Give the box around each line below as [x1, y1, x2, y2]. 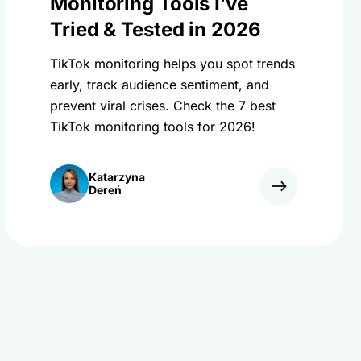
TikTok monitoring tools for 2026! [50, 118, 255, 135]
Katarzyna [89, 170, 145, 184]
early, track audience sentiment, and [50, 77, 269, 93]
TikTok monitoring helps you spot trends [50, 56, 295, 72]
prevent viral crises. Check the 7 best [50, 98, 276, 114]
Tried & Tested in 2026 [50, 18, 261, 41]
